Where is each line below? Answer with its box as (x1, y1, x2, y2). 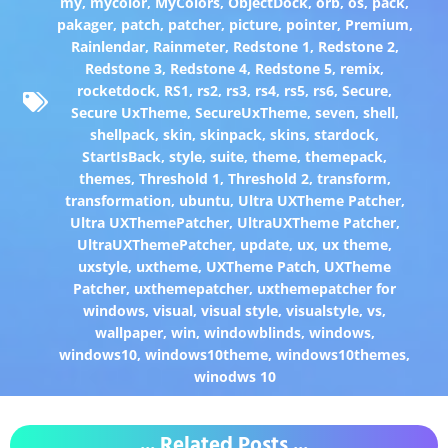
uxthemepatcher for (257, 278, 397, 298)
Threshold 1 (138, 168, 220, 188)
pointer (285, 14, 337, 34)
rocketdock (77, 80, 157, 100)
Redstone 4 (170, 58, 248, 78)
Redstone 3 (85, 58, 163, 78)
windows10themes (276, 344, 407, 364)
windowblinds (203, 322, 301, 342)
